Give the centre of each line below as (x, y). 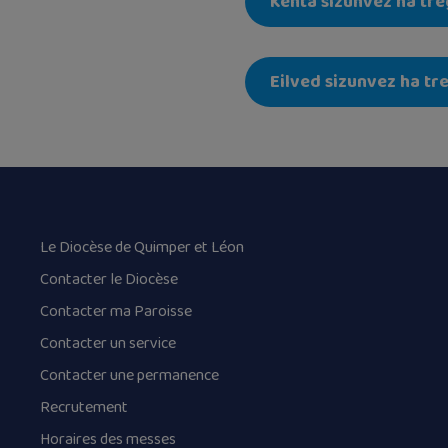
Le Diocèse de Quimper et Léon (142, 247)
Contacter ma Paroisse (116, 311)
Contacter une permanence (129, 375)
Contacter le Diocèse (109, 279)
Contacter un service (108, 343)
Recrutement (84, 407)
